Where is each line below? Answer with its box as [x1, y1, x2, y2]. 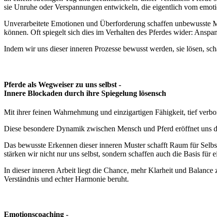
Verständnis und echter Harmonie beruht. [4, 174, 129, 183]
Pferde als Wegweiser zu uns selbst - [4, 80, 121, 89]
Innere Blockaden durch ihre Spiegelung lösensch [4, 89, 166, 97]
